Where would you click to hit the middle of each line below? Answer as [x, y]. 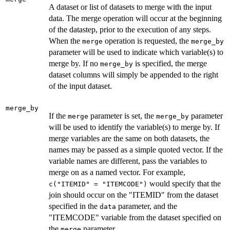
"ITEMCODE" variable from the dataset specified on [135, 217]
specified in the [74, 206]
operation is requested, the [147, 41]
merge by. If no [74, 63]
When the [65, 41]
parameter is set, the [122, 116]
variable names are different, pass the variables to [128, 161]
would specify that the [184, 183]
